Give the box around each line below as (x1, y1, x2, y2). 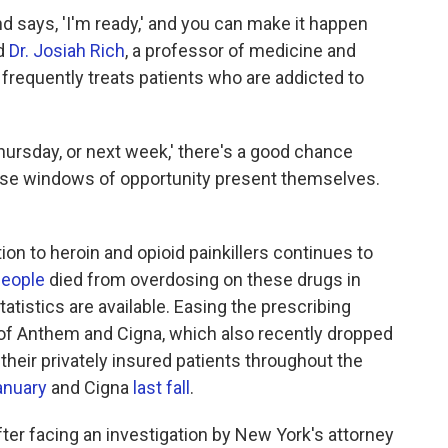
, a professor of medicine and (125, 40, 356, 62)
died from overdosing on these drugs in (45, 269, 361, 291)
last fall (133, 377, 190, 399)
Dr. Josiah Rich (9, 40, 125, 62)
